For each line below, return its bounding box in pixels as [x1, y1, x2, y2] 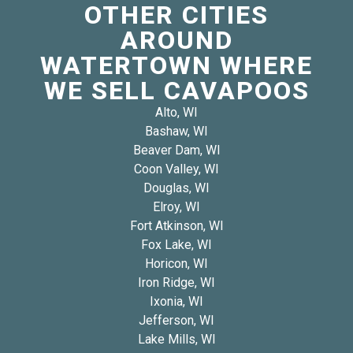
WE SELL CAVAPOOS [43, 75, 310, 106]
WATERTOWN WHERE [40, 50, 313, 80]
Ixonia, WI [150, 293, 203, 309]
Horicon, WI [145, 255, 208, 271]
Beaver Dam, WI [132, 142, 221, 158]
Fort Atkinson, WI [129, 217, 224, 233]
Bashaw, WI [145, 123, 208, 139]
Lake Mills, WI [137, 331, 216, 347]
